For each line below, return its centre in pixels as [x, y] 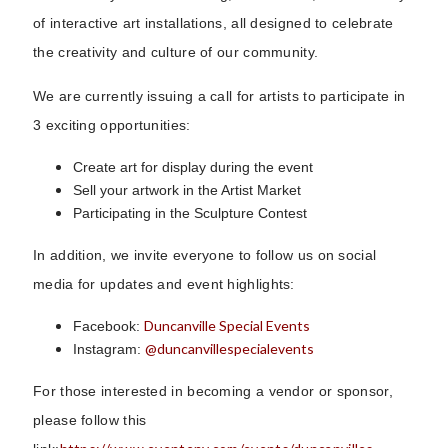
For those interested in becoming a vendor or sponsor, [213, 390]
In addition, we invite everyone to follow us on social [205, 254]
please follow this [90, 419]
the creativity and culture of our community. [176, 51]
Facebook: [108, 325]
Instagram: [109, 348]
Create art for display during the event [193, 166]
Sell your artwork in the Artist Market [187, 189]
